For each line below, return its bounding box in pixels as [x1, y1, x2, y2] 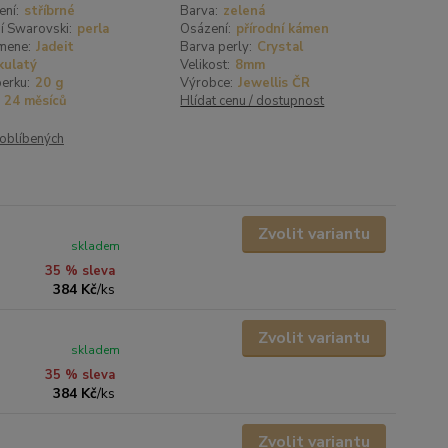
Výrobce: [180, 74, 234, 92]
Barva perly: [180, 38, 253, 56]
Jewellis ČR [238, 74, 311, 92]
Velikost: [180, 56, 231, 74]
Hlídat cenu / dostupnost [180, 92, 325, 110]
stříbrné [23, 2, 75, 20]
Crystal [257, 38, 304, 56]
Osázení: [180, 20, 232, 38]
